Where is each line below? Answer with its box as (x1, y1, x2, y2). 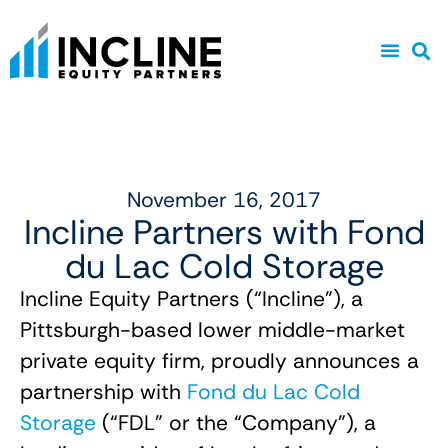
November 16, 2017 (127, 186, 321, 214)
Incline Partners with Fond (23, 210, 425, 255)
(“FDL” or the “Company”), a (96, 409, 376, 437)
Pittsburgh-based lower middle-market (20, 316, 405, 344)
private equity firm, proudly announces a (20, 347, 419, 375)
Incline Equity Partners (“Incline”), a (20, 285, 363, 313)
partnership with (20, 378, 187, 406)
